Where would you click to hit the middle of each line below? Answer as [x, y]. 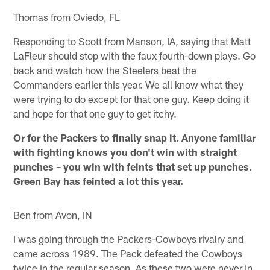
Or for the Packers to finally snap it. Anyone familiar [135, 138]
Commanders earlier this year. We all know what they [129, 85]
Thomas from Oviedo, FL [67, 17]
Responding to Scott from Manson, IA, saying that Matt [132, 41]
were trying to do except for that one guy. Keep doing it [131, 99]
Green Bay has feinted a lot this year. [99, 181]
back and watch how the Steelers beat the [105, 70]
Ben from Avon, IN [53, 215]
